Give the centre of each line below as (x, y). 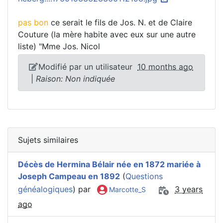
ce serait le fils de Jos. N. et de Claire (121, 22)
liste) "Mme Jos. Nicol (59, 46)
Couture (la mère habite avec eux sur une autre (107, 34)
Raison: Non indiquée (75, 78)
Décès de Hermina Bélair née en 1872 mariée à (109, 164)
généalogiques (45, 189)
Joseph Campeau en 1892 (69, 176)
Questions (144, 176)
